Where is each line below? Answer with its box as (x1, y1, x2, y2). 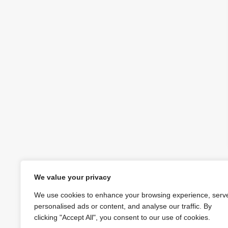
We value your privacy (34, 173, 111, 181)
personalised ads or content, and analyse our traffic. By (34, 202, 212, 210)
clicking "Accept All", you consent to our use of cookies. (34, 213, 210, 221)
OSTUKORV (185, 206, 225, 214)
